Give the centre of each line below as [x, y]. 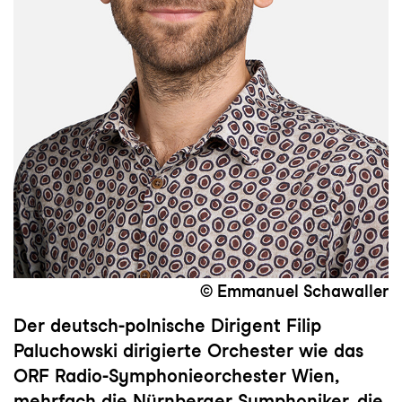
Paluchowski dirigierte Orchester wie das [188, 350]
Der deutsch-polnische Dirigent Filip [167, 325]
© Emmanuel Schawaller [294, 292]
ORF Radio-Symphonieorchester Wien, [176, 376]
